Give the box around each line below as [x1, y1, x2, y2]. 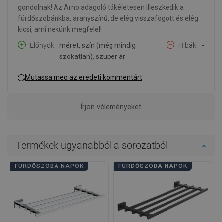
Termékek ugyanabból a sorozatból [16, 139, 167, 151]
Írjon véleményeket [81, 102, 141, 111]
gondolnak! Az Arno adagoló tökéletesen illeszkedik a [18, 3, 184, 11]
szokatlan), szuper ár [59, 52, 125, 60]
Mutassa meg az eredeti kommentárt [25, 73, 142, 82]
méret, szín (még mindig [59, 41, 136, 49]
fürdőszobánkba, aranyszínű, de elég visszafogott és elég [18, 14, 198, 22]
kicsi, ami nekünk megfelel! [18, 25, 102, 33]
